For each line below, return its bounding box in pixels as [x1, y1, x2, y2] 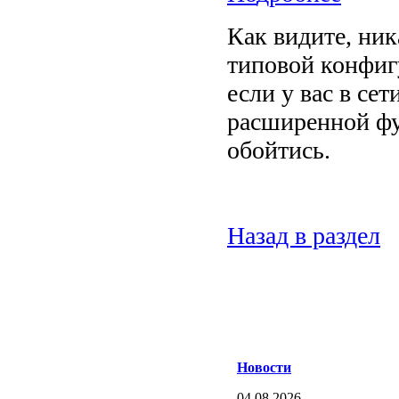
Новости [237, 359, 291, 375]
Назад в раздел [227, 221, 380, 249]
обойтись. [227, 135, 330, 164]
